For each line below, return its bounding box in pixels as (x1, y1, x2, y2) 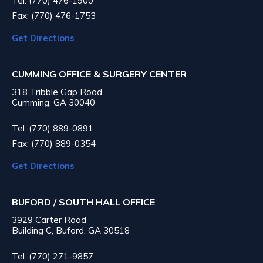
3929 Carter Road (12, 214, 86, 225)
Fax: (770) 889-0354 (12, 137, 96, 149)
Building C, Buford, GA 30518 (12, 224, 130, 236)
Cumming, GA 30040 (12, 96, 95, 108)
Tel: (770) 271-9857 (12, 250, 93, 262)
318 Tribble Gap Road (12, 86, 102, 97)
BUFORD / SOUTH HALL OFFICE (12, 195, 155, 208)
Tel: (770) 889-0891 (12, 122, 93, 134)
